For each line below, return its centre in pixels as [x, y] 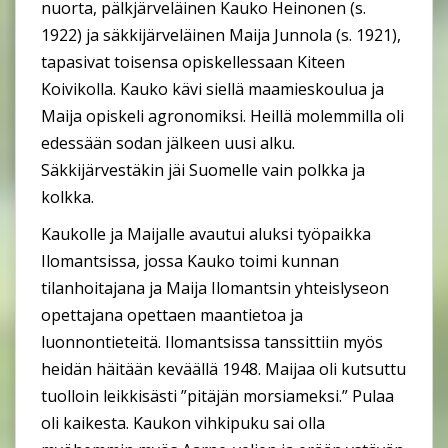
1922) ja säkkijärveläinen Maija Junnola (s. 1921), [221, 35]
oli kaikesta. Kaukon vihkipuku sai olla [183, 423]
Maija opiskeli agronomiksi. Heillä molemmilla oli [222, 116]
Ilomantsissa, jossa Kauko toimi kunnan [190, 261]
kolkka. [67, 197]
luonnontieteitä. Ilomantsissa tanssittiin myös [212, 342]
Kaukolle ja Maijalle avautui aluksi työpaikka [206, 234]
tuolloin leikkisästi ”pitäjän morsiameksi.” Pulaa [217, 396]
